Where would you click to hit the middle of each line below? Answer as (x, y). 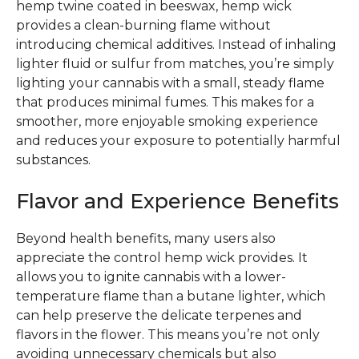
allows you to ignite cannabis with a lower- (151, 276)
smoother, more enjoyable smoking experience (167, 121)
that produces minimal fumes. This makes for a (165, 102)
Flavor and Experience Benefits (177, 200)
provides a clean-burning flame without (143, 25)
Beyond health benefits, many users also (146, 238)
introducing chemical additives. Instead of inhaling (176, 44)
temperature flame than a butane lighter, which (171, 296)
